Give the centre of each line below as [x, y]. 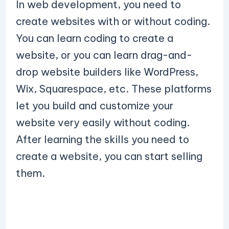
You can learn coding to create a [94, 38]
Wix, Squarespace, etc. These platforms [113, 89]
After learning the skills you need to [102, 139]
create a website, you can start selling [109, 156]
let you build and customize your [94, 106]
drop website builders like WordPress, [107, 72]
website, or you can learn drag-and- [104, 55]
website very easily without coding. [102, 122]
